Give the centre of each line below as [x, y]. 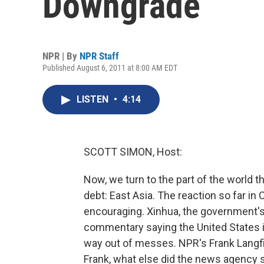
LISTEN [94, 99]
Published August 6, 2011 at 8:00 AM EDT [110, 68]
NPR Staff [99, 56]
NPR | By [61, 56]
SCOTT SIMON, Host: [133, 152]
